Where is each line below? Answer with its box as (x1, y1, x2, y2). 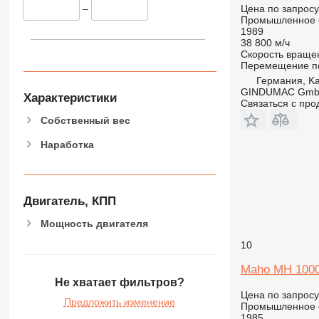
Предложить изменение (63, 296, 175, 308)
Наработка (40, 138, 94, 150)
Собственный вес (40, 114, 130, 126)
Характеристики (23, 90, 117, 105)
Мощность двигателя (40, 217, 148, 229)
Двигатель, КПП (23, 194, 116, 209)
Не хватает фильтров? (54, 276, 184, 289)
